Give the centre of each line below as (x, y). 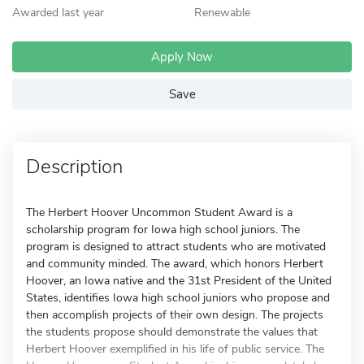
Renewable (222, 12)
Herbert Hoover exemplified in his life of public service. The (175, 349)
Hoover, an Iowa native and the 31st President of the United (179, 281)
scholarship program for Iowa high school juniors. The (163, 230)
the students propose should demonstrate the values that (172, 332)
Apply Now (182, 57)
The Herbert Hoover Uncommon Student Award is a (159, 212)
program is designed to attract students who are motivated (176, 247)
